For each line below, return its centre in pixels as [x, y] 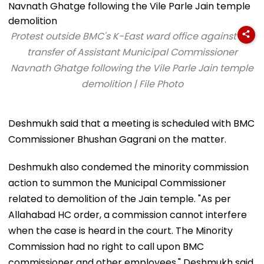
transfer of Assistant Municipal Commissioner [132, 52]
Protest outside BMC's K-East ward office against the [132, 36]
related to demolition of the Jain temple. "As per [120, 199]
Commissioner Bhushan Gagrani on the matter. [117, 139]
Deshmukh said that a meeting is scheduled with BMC [131, 123]
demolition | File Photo [132, 84]
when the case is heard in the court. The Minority [121, 230]
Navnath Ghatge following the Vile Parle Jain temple [132, 68]
